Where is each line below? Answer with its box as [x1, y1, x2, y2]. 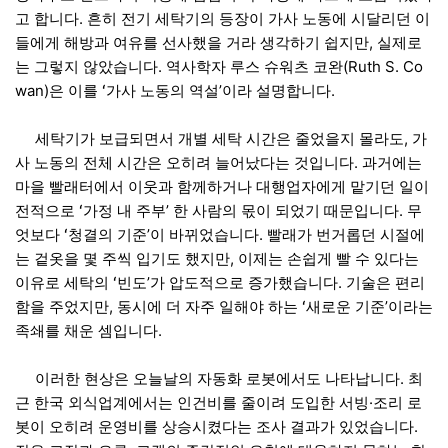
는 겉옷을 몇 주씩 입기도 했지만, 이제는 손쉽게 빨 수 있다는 [15, 249, 419, 268]
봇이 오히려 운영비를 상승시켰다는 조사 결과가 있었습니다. [15, 417, 418, 436]
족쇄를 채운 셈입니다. [15, 321, 162, 340]
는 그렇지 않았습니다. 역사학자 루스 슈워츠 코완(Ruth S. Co [15, 57, 423, 76]
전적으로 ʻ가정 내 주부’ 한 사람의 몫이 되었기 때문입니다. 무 [15, 201, 422, 220]
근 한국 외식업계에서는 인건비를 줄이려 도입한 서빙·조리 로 [15, 393, 422, 412]
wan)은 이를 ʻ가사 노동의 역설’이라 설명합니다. [15, 81, 335, 100]
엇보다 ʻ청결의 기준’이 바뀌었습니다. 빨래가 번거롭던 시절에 [15, 225, 425, 244]
